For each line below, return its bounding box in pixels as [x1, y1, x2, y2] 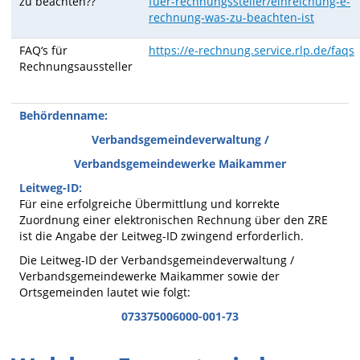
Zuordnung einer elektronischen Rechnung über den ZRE [19, 212, 328, 227]
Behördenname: [19, 108, 108, 123]
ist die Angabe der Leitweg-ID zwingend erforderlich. [19, 228, 304, 243]
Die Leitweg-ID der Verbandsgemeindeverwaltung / [19, 252, 294, 268]
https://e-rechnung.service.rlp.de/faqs [149, 43, 354, 58]
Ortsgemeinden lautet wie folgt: [19, 284, 190, 300]
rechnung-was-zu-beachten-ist [149, 10, 314, 25]
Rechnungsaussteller [19, 59, 133, 74]
